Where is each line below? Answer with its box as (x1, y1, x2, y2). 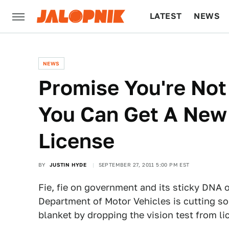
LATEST (150, 11, 182, 21)
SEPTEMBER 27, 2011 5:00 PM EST (98, 162, 190, 168)
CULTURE (150, 44, 189, 54)
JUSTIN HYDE (49, 162, 87, 168)
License (38, 129, 114, 153)
